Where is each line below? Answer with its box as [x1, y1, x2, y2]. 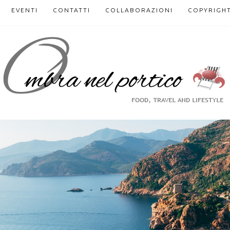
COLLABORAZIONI [105, 7, 173, 13]
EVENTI [11, 7, 38, 13]
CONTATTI [53, 7, 90, 13]
